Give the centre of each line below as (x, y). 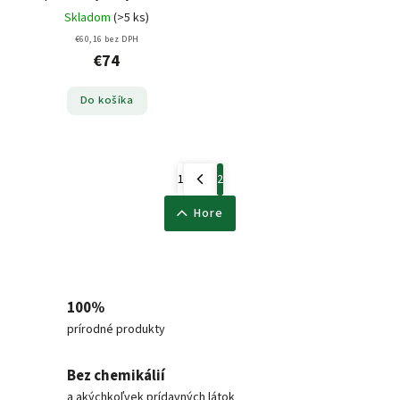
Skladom (89, 17)
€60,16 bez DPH (107, 39)
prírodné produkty (116, 329)
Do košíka (107, 100)
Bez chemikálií (116, 375)
